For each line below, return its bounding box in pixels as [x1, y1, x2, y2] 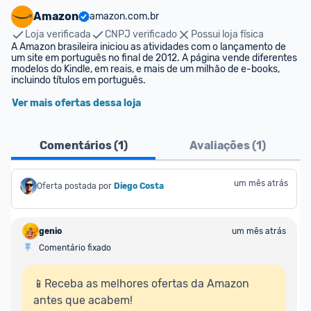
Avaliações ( [190, 139, 256, 152]
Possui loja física [191, 28, 264, 40]
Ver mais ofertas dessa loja [12, 97, 141, 109]
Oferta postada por [37, 181, 112, 191]
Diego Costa [114, 181, 164, 191]
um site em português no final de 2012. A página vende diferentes [11, 52, 297, 64]
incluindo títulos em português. [11, 74, 146, 86]
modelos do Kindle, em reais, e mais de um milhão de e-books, [11, 63, 280, 75]
